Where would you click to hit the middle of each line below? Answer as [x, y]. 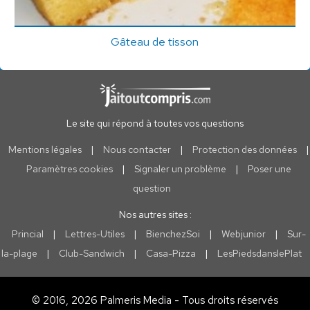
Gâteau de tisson [155, 42]
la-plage [19, 253]
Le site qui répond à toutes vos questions [155, 123]
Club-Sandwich [92, 253]
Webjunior [243, 234]
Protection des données [244, 149]
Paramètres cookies [69, 169]
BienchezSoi [173, 234]
